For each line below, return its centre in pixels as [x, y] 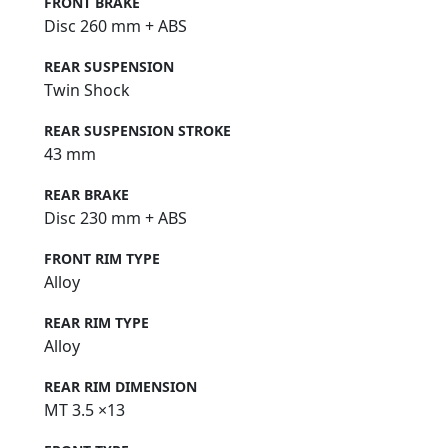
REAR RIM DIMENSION [120, 387]
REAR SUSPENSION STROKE [137, 131]
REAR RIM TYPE [96, 323]
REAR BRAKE [86, 195]
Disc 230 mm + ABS [115, 218]
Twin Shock [87, 90]
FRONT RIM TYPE [102, 259]
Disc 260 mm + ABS [115, 26]
